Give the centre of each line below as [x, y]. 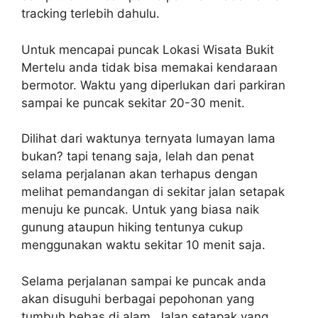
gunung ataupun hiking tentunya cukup [132, 227]
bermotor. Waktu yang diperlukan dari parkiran [153, 85]
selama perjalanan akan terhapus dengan [139, 174]
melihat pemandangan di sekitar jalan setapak [153, 192]
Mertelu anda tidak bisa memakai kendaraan [149, 67]
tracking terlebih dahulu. [91, 14]
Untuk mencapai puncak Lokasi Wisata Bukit [148, 49]
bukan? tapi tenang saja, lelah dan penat [138, 157]
